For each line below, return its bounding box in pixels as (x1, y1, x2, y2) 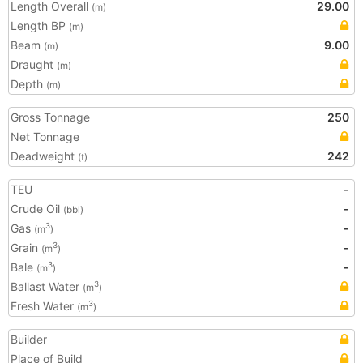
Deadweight (11, 149, 78, 163)
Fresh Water (11, 299, 77, 313)
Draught (11, 58, 57, 71)
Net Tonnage (11, 130, 79, 143)
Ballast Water (11, 280, 83, 293)
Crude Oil (11, 202, 63, 216)
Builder (11, 332, 47, 346)
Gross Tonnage (11, 110, 90, 124)
